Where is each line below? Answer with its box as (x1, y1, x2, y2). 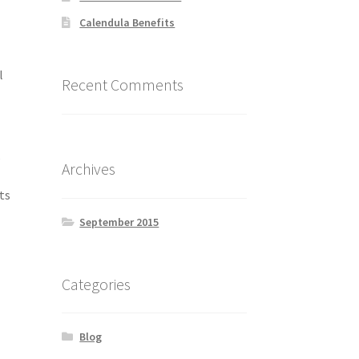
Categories (61, 273, 131, 294)
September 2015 (79, 214, 159, 229)
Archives (61, 159, 115, 179)
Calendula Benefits (79, 15, 175, 30)
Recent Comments (61, 75, 184, 95)
